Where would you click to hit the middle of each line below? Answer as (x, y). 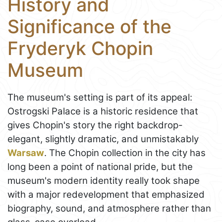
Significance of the (89, 26)
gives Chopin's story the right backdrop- (95, 125)
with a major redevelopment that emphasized (106, 194)
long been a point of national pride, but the (100, 166)
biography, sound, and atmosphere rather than (109, 208)
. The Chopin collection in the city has (125, 153)
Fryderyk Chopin (80, 48)
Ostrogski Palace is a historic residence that (103, 111)
